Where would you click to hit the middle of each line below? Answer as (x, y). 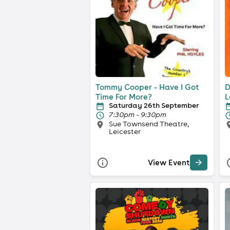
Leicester (125, 131)
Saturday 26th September (154, 105)
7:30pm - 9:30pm (138, 114)
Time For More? (124, 97)
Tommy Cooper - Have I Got (147, 87)
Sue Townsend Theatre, (149, 123)
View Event (169, 163)
